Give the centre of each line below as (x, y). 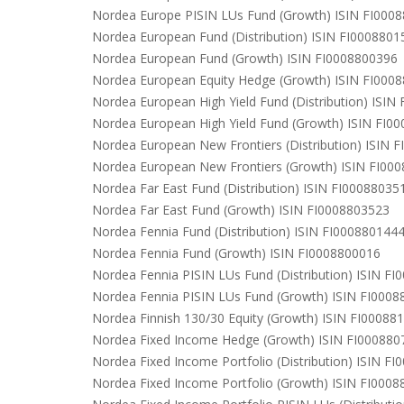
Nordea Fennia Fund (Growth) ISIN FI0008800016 (236, 253)
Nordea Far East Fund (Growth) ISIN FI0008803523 (241, 210)
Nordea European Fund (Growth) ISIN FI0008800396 (245, 58)
